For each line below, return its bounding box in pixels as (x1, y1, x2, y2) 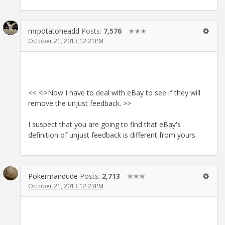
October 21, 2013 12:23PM (28, 181, 103, 190)
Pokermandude (28, 171, 78, 181)
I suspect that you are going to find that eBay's (28, 119, 181, 129)
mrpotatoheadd (28, 26, 79, 36)
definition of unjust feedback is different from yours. (28, 130, 197, 140)
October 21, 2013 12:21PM (28, 36, 103, 45)
